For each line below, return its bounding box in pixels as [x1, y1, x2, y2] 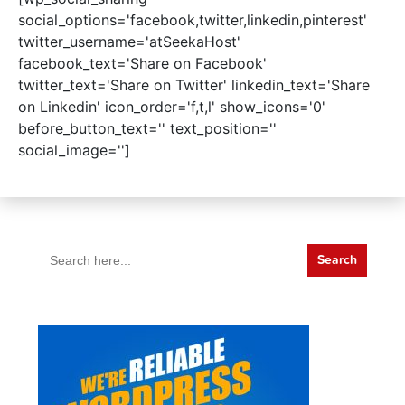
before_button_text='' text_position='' [18, 118, 277, 137]
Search [37, 240, 84, 259]
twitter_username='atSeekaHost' [18, 32, 240, 51]
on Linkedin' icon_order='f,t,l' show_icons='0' [18, 97, 325, 116]
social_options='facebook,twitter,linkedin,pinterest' [18, 10, 367, 29]
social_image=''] [18, 140, 130, 159]
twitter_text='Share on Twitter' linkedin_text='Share [18, 75, 370, 94]
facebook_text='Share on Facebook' [18, 53, 267, 72]
